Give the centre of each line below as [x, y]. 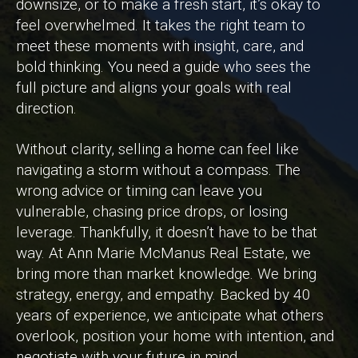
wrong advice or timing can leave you [139, 190]
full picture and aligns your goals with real [154, 87]
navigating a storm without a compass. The [158, 169]
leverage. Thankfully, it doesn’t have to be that [167, 232]
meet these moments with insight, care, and [160, 46]
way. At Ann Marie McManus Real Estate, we [163, 253]
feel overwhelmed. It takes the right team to [161, 25]
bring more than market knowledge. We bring [166, 273]
